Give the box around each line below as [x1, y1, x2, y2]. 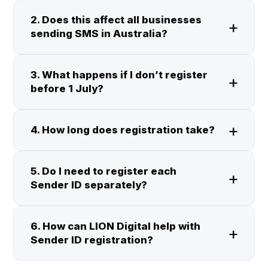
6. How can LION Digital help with [31, 220, 200, 233]
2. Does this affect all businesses [31, 14, 202, 26]
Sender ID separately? [31, 179, 147, 191]
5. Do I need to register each [31, 165, 176, 178]
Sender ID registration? [31, 234, 153, 246]
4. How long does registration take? [31, 124, 215, 136]
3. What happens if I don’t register [31, 69, 208, 81]
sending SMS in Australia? [31, 28, 167, 40]
